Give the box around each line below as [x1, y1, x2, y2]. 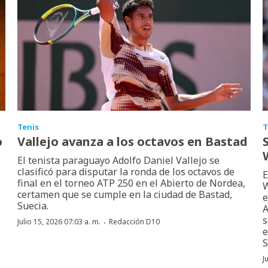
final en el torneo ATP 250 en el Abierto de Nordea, [17, 176, 246, 190]
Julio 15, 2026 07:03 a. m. [17, 216, 101, 227]
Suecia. [17, 199, 49, 212]
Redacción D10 [109, 216, 160, 227]
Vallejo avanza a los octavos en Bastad [17, 133, 248, 150]
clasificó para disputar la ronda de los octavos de [17, 165, 235, 178]
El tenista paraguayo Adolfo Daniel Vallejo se [17, 153, 220, 167]
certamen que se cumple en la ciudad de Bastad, [17, 187, 233, 201]
